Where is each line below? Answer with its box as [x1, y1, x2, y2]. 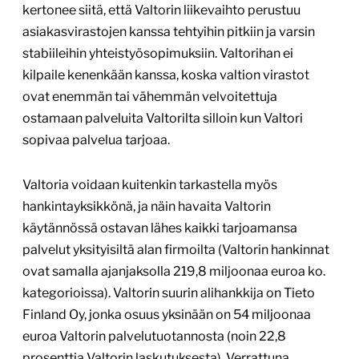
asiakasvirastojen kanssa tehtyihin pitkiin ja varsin [22, 24, 315, 40]
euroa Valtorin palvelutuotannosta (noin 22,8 [22, 329, 286, 345]
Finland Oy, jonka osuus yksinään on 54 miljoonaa [22, 307, 311, 323]
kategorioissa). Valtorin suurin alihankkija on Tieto [22, 285, 315, 301]
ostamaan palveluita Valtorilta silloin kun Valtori [22, 111, 303, 127]
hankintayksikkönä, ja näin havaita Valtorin [22, 199, 271, 215]
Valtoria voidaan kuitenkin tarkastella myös [22, 177, 277, 193]
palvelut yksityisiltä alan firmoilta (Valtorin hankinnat [22, 242, 329, 258]
